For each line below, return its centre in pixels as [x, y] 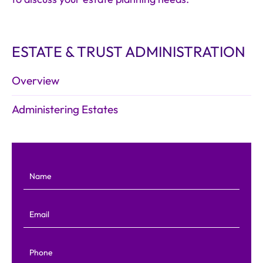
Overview [36, 81]
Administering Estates [65, 110]
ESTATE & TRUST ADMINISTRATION [129, 52]
